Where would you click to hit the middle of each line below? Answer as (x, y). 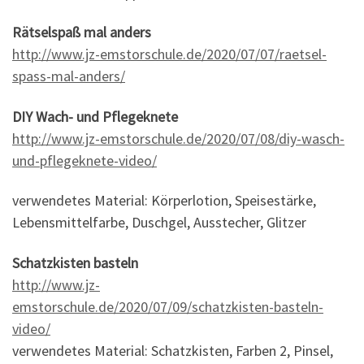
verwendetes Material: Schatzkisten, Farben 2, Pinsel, (173, 350)
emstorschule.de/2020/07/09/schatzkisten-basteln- (168, 306)
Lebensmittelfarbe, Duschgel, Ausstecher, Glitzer (159, 223)
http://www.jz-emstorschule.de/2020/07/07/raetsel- (169, 54)
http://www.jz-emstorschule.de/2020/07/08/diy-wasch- (178, 138)
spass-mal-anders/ (69, 76)
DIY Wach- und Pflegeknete (95, 116)
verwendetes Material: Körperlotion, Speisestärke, (164, 201)
